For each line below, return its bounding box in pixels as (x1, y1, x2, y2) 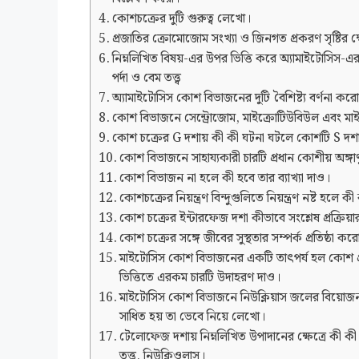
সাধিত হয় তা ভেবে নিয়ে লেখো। (119, 307, 266, 328)
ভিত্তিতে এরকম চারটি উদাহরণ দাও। (119, 268, 281, 288)
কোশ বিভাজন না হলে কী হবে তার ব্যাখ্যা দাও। (119, 168, 331, 189)
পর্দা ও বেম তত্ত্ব (112, 68, 182, 89)
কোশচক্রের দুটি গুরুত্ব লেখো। (112, 9, 252, 30)
